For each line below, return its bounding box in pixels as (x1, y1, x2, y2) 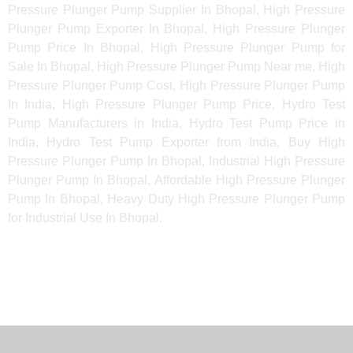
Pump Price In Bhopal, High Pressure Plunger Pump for (8, 40, 345, 54)
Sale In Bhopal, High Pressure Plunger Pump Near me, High (8, 59, 345, 73)
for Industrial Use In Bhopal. (8, 210, 162, 225)
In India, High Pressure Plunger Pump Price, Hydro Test (8, 97, 345, 111)
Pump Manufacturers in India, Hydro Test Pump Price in (8, 116, 345, 130)
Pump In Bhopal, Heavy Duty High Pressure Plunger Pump (8, 191, 345, 206)
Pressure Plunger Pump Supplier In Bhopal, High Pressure (8, 2, 345, 17)
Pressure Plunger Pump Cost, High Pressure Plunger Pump (8, 78, 345, 92)
